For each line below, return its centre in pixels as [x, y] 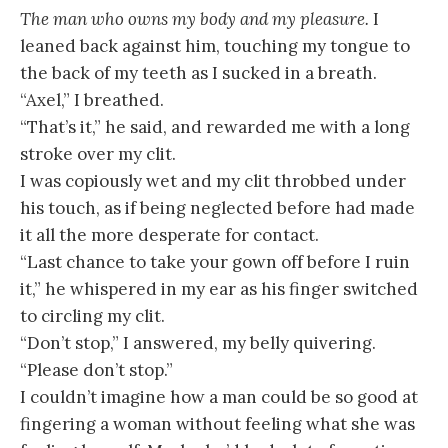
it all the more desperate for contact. [169, 234]
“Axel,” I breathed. [92, 99]
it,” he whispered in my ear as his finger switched [219, 288]
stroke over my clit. [98, 153]
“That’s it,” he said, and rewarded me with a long [215, 126]
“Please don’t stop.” [96, 369]
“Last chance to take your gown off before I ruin [215, 261]
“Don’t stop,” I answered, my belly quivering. [198, 342]
